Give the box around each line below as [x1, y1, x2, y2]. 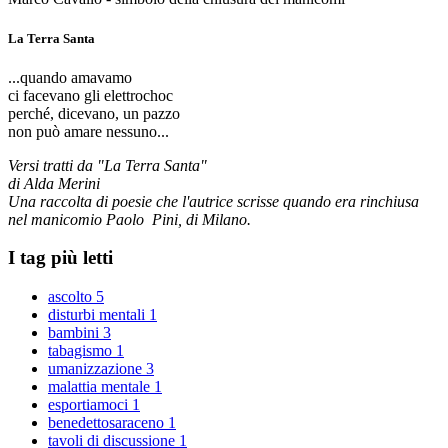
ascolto [48, 288, 96, 306]
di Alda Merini [8, 174, 100, 192]
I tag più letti [8, 247, 113, 269]
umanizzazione [48, 360, 146, 378]
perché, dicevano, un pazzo [8, 104, 180, 122]
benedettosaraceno [48, 414, 168, 432]
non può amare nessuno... [8, 122, 169, 140]
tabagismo [48, 342, 116, 360]
